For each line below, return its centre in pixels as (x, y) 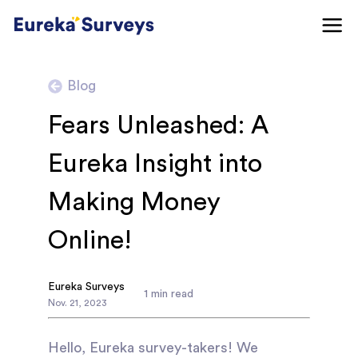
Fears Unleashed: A (158, 125)
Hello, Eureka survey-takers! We (153, 348)
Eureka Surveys (86, 287)
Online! (90, 241)
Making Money (134, 202)
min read (171, 294)
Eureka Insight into (155, 164)
